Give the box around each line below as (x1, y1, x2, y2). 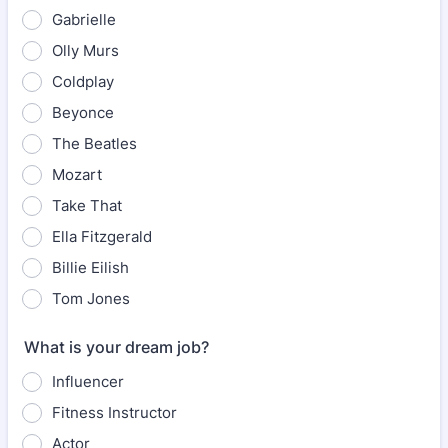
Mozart (52, 165, 102, 184)
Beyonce (52, 103, 114, 122)
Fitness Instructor (52, 403, 177, 422)
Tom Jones (52, 289, 130, 308)
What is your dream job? (24, 337, 209, 357)
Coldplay (52, 72, 114, 91)
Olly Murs (52, 41, 119, 60)
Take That (52, 196, 122, 215)
